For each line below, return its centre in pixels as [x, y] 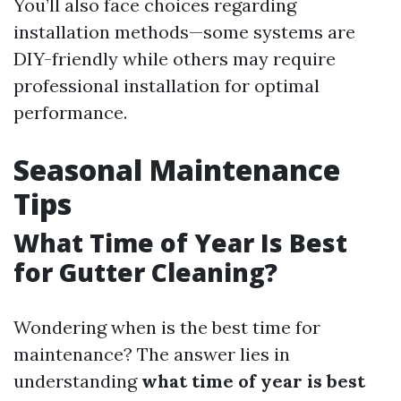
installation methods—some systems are [184, 32]
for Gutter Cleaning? [145, 272]
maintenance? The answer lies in [152, 354]
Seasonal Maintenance [177, 170]
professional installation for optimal [166, 85]
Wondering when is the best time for [167, 327]
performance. [70, 112]
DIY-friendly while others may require [175, 59]
